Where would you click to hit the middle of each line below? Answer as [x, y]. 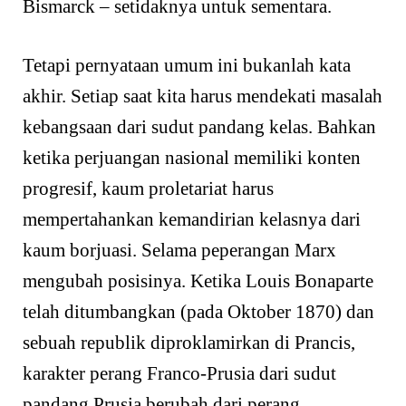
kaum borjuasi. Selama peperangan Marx [179, 251]
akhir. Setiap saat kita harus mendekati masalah [203, 97]
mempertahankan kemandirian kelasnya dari [192, 220]
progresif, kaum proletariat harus [148, 189]
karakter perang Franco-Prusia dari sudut [179, 374]
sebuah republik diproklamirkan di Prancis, [189, 343]
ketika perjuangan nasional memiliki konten [192, 158]
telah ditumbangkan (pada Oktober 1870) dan [198, 312]
